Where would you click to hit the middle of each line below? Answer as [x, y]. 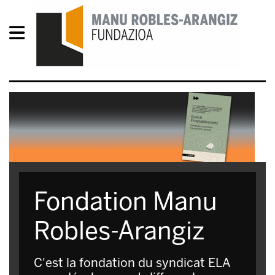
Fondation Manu [126, 201]
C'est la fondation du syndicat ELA [132, 263]
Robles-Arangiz [119, 231]
